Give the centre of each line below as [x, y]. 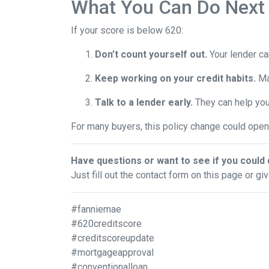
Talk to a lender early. [144, 102]
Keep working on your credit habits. [175, 78]
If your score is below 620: [127, 30]
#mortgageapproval [112, 252]
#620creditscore [106, 224]
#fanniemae [96, 209]
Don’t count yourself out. [151, 54]
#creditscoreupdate [113, 238]
